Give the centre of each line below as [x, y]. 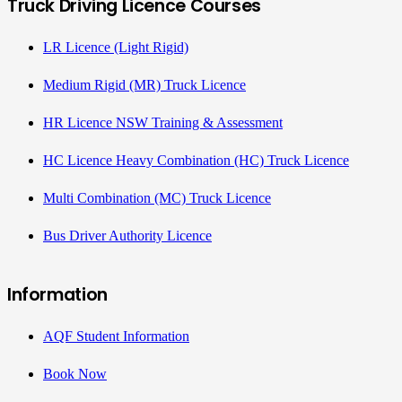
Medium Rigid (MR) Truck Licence [144, 84]
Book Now [75, 374]
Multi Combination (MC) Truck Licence [157, 197]
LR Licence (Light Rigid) [116, 47]
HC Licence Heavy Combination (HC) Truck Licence [196, 160]
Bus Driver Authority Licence [127, 235]
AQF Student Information [116, 336]
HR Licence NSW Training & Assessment [163, 122]
